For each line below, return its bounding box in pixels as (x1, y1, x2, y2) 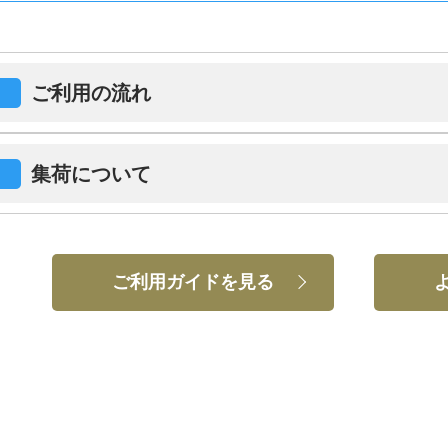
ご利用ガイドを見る (112, 271, 274, 292)
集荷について (31, 162, 151, 185)
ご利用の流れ (31, 81, 151, 104)
